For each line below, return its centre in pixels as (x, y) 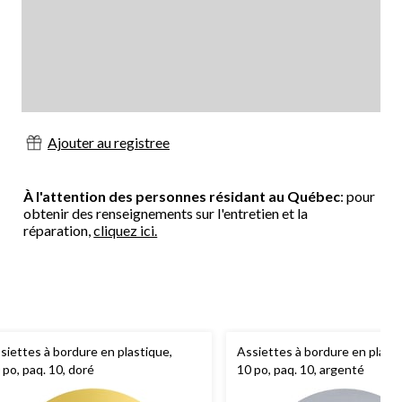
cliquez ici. (126, 231)
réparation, (59, 231)
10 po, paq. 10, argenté (301, 370)
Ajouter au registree (109, 143)
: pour (358, 197)
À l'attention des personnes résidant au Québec (182, 197)
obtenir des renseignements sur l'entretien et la (166, 214)
